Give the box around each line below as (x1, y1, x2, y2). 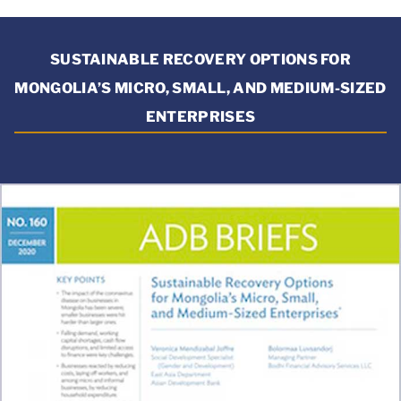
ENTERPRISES (145, 107, 256, 125)
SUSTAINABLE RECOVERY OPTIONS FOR (49, 50, 352, 68)
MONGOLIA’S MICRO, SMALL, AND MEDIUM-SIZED (14, 79, 387, 97)
